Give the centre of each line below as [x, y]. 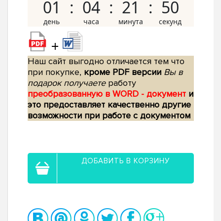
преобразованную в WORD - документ [108, 94]
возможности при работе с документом [109, 116]
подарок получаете [67, 83]
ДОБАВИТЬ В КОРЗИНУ [126, 161]
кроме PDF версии [123, 72]
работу [121, 83]
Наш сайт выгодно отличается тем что [106, 61]
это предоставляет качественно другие [109, 105]
